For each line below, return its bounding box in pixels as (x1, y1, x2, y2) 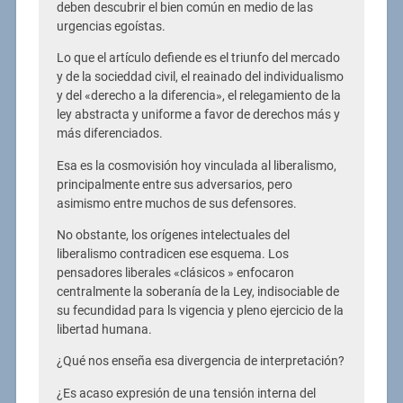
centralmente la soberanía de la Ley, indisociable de (56, 284, 339, 300)
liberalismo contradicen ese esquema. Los (56, 246, 289, 263)
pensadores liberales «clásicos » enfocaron (56, 265, 294, 282)
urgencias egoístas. (56, 18, 166, 34)
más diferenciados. (56, 126, 163, 142)
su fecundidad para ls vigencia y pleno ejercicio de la (56, 303, 344, 319)
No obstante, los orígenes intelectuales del (56, 228, 290, 244)
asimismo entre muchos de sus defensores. (56, 195, 297, 211)
